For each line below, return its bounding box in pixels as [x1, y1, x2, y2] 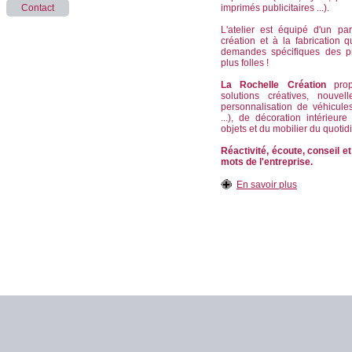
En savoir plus [236, 179, 297, 190]
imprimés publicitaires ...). [221, 2, 329, 13]
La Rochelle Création [221, 79, 326, 90]
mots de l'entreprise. [221, 156, 313, 167]
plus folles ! [221, 57, 269, 68]
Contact [21, 2, 54, 13]
